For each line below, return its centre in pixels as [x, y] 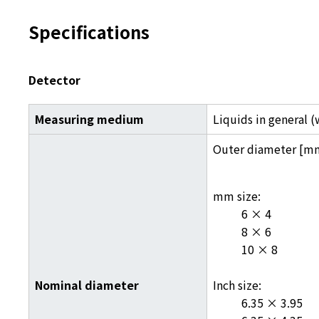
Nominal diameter [87, 285]
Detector [54, 80]
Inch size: [239, 285]
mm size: [238, 196]
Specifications [89, 32]
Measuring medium [89, 119]
